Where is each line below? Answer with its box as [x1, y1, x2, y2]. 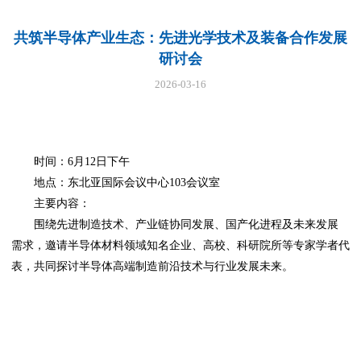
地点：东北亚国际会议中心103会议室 [34, 175, 221, 189]
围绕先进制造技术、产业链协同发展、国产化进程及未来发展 [34, 217, 339, 230]
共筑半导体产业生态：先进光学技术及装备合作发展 [14, 30, 347, 47]
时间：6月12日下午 [34, 154, 131, 168]
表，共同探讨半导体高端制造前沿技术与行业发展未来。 [10, 259, 293, 272]
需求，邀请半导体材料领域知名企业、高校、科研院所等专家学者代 [10, 238, 350, 251]
